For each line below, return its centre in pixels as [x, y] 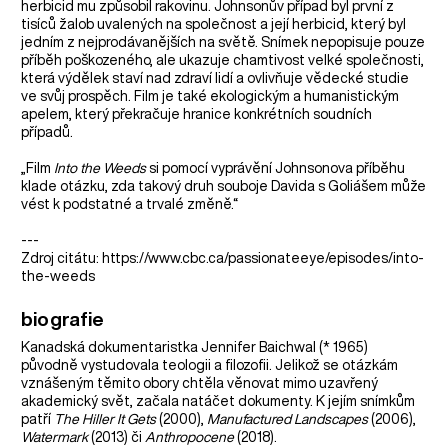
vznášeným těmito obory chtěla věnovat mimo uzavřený [200, 382]
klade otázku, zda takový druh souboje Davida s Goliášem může [224, 185]
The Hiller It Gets [105, 418]
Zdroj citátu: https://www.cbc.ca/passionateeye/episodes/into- [223, 257]
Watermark [56, 436]
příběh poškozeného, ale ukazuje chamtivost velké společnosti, [223, 59]
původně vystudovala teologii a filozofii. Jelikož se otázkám [210, 364]
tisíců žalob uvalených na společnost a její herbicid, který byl [214, 23]
